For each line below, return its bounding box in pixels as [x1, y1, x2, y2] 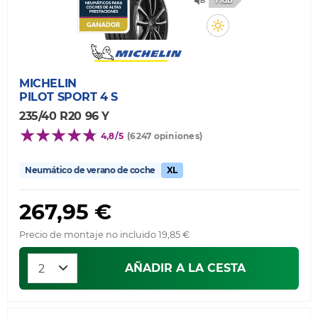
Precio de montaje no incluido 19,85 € [19, 229, 190, 240]
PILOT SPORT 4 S [19, 89, 118, 104]
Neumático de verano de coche [25, 164, 155, 175]
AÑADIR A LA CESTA [125, 261, 246, 275]
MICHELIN [19, 76, 77, 90]
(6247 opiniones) [127, 130, 203, 141]
